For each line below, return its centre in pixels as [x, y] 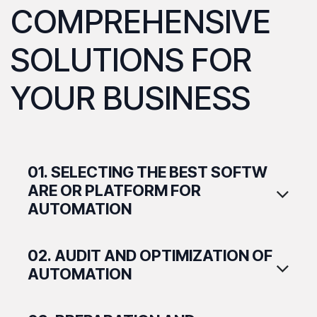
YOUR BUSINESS [131, 98]
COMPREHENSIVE [141, 21]
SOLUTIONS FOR [131, 59]
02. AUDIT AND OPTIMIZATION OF [150, 255]
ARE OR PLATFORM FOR [114, 190]
